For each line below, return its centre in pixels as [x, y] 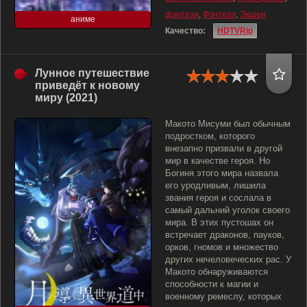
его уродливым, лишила [216, 185]
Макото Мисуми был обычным [228, 124]
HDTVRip [235, 31]
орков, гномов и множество [222, 247]
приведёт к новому [87, 85]
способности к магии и [212, 284]
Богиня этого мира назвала [222, 173]
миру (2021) [66, 98]
